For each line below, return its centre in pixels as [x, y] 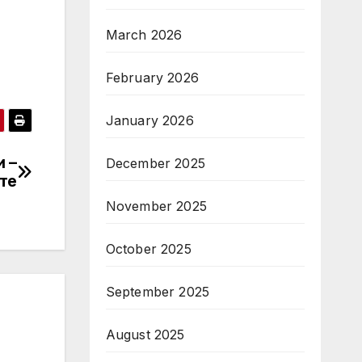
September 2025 [158, 292]
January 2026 [149, 120]
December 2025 [156, 163]
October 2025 [148, 249]
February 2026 [152, 78]
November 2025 [156, 206]
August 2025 [145, 335]
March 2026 [144, 35]
